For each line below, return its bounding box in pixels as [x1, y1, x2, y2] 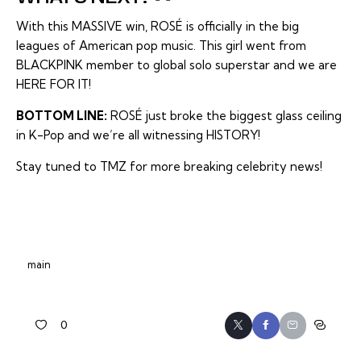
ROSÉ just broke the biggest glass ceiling [107, 108, 342, 124]
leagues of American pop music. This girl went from [16, 38, 306, 54]
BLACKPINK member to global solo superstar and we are [16, 57, 337, 73]
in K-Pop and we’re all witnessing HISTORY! [16, 127, 260, 143]
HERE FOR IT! [16, 77, 91, 93]
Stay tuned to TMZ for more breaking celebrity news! [16, 159, 322, 175]
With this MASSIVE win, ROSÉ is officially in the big [16, 19, 299, 35]
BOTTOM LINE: [16, 108, 107, 124]
